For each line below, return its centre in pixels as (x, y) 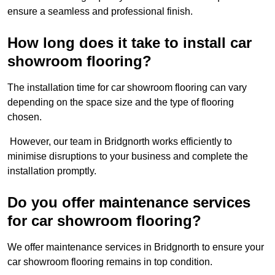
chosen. (25, 117)
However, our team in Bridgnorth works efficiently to (120, 142)
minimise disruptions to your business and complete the (128, 157)
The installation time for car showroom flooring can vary (127, 88)
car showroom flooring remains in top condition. (111, 262)
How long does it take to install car (130, 43)
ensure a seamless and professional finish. (100, 12)
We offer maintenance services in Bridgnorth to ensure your (136, 247)
